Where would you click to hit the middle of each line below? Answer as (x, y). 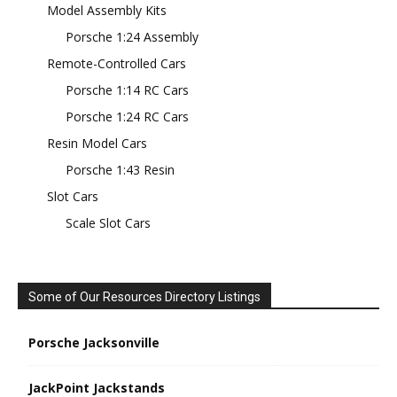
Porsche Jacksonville (94, 342)
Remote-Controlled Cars (117, 63)
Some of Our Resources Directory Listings (144, 296)
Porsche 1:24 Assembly (132, 36)
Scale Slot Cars (108, 222)
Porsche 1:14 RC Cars (127, 90)
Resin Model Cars (97, 143)
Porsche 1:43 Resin (120, 169)
